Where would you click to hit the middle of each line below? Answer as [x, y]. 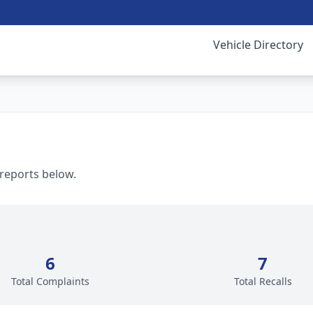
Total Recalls [263, 281]
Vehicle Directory [258, 45]
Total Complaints [50, 281]
